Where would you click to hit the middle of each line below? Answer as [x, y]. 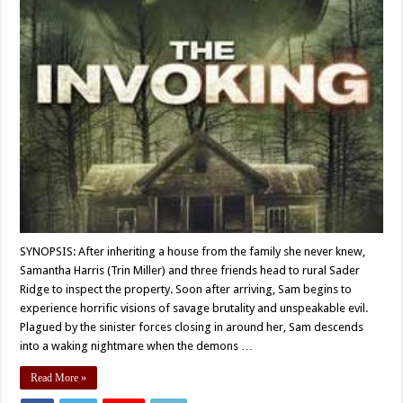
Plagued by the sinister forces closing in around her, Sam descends [192, 327]
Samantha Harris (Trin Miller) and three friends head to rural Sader [190, 270]
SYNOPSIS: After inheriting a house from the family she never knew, [193, 251]
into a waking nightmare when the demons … [137, 345]
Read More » [59, 377]
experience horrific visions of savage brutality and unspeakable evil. [194, 308]
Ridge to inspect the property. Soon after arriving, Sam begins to [186, 289]
